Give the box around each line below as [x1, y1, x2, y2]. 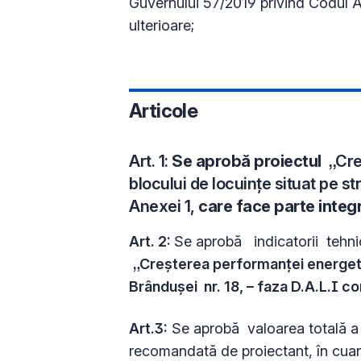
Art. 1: [129, 151, 168, 171]
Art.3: [129, 319, 168, 337]
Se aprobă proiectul [168, 151, 329, 171]
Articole [129, 98, 198, 122]
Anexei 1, [129, 196, 198, 216]
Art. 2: [129, 232, 174, 250]
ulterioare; [129, 16, 194, 34]
